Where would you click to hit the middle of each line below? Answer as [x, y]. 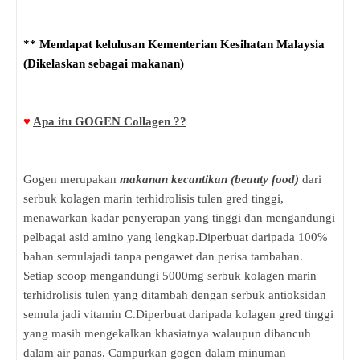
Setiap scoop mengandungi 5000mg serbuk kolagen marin [170, 276]
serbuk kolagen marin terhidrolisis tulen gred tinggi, [153, 199]
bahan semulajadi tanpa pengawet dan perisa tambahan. [163, 257]
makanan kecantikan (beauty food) [209, 180]
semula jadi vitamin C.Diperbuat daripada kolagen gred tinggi [178, 315]
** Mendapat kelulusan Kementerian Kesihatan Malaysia [174, 45]
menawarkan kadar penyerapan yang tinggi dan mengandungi [179, 218]
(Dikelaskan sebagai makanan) [104, 64]
